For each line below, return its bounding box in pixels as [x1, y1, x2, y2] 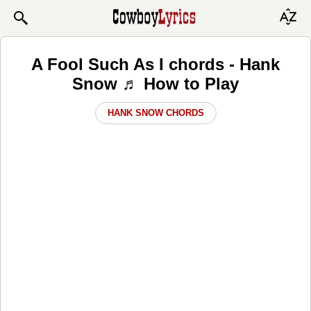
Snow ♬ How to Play [72, 74, 239, 93]
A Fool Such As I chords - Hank [31, 54, 280, 74]
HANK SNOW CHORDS [107, 107, 204, 118]
